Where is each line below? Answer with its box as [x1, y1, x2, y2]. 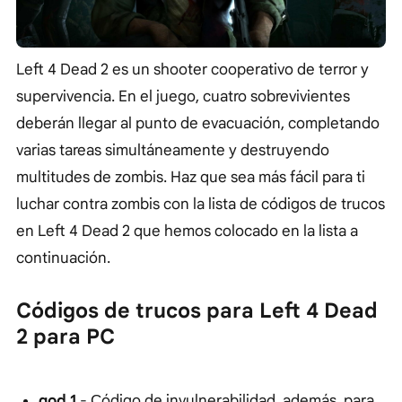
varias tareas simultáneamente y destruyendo [16, 140, 329, 160]
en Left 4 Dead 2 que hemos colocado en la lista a [16, 221, 358, 240]
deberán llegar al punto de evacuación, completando [16, 113, 380, 133]
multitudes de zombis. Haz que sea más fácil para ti [16, 167, 365, 187]
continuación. [16, 248, 110, 267]
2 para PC [16, 323, 115, 350]
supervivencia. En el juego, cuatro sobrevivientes [16, 86, 350, 106]
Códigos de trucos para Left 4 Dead [16, 297, 378, 324]
